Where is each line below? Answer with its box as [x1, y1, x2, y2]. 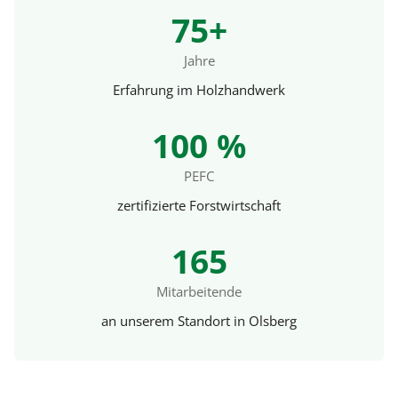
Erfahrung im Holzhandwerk [113, 80, 285, 99]
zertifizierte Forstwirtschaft [117, 195, 281, 214]
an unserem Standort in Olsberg [101, 311, 297, 330]
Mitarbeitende [156, 282, 242, 300]
